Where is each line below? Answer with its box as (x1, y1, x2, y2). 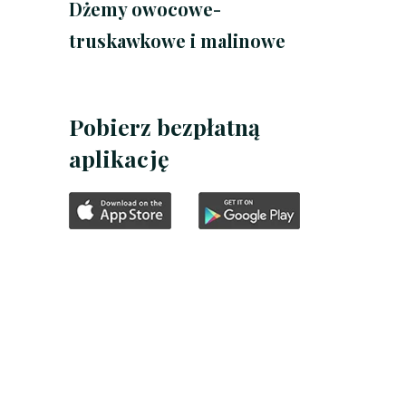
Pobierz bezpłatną (69, 111, 260, 142)
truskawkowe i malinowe (69, 28, 285, 53)
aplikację (69, 143, 169, 174)
